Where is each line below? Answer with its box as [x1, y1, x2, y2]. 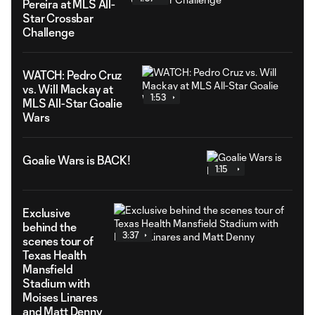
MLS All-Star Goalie [22, 96, 122, 110]
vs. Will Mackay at [22, 82, 114, 96]
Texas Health [22, 248, 87, 262]
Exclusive [22, 206, 70, 219]
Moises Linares [22, 290, 98, 304]
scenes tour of [22, 234, 94, 247]
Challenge [22, 25, 75, 39]
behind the [22, 220, 77, 233]
